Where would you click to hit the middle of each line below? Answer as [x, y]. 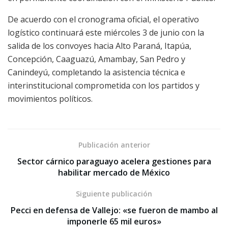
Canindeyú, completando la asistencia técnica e [96, 72]
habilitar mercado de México [114, 172]
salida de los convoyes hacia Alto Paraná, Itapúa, [99, 46]
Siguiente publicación [114, 193]
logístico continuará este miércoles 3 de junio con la [106, 32]
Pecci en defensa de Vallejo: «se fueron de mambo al [114, 210]
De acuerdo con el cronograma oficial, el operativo [103, 19]
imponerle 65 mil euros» [114, 221]
